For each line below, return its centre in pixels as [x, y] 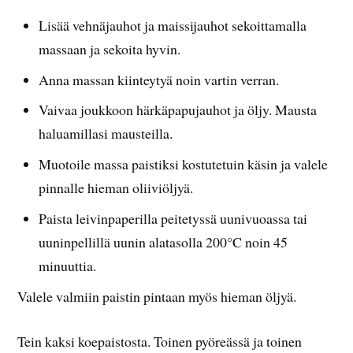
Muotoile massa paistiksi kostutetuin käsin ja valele [184, 164]
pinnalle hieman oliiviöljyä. [116, 188]
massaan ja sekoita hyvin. [110, 48]
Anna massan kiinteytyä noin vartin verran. [159, 79]
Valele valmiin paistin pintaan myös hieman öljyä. [157, 297]
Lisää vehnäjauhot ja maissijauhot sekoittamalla [173, 25]
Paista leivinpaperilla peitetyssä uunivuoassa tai [173, 219]
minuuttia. [68, 266]
